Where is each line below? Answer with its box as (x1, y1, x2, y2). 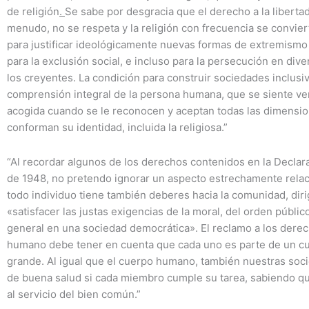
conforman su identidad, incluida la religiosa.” (7, 120, 228, 134)
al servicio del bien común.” (7, 288, 141, 301)
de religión (7, 4, 59, 18)
